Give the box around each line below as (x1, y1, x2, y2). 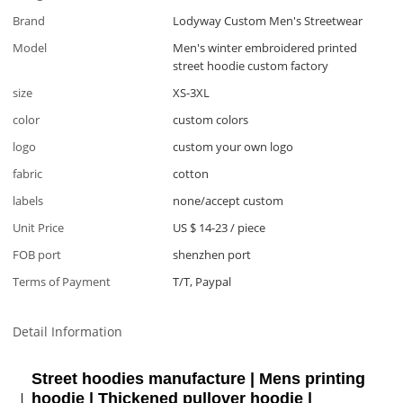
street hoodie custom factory (173, 57, 329, 74)
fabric (13, 165, 43, 182)
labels (13, 192, 44, 209)
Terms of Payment (13, 273, 112, 290)
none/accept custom (173, 192, 284, 209)
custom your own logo (173, 138, 294, 155)
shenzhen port (173, 246, 252, 263)
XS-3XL (173, 84, 210, 101)
